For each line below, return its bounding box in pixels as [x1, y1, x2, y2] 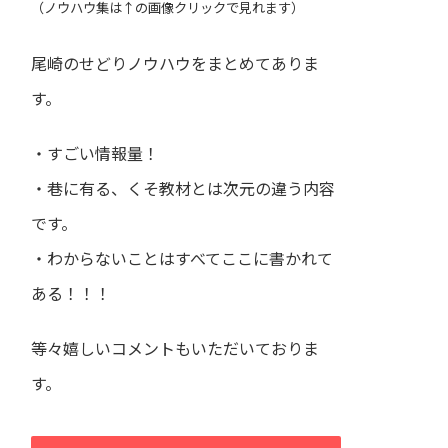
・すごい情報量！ [31, 144, 159, 164]
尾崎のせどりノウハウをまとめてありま [31, 54, 319, 74]
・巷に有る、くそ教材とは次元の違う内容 [31, 179, 335, 199]
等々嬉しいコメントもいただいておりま [31, 339, 319, 359]
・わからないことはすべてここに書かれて [31, 249, 333, 269]
